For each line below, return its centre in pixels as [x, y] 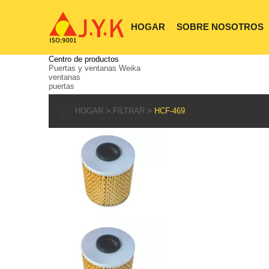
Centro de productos [83, 59]
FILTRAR [128, 111]
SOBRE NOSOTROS [220, 27]
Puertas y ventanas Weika [94, 68]
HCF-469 [169, 111]
